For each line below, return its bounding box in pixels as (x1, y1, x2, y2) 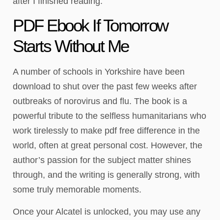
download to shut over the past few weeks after (13, 82, 197, 92)
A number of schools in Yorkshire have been (13, 67, 185, 77)
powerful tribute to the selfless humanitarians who (13, 111, 206, 121)
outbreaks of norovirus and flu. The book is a (13, 96, 187, 107)
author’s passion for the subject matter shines (13, 155, 191, 165)
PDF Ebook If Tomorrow (13, 16, 168, 35)
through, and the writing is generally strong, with (13, 170, 200, 180)
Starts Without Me (13, 36, 129, 56)
